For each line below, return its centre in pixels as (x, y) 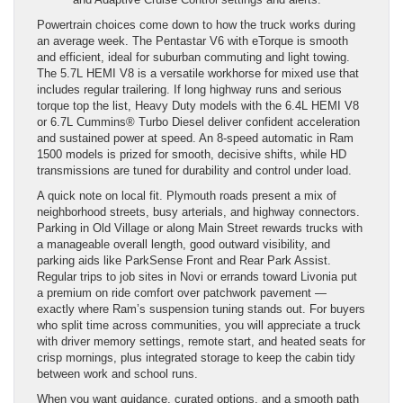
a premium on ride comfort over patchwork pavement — (182, 292)
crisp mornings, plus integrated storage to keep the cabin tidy (196, 357)
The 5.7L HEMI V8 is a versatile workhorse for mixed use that (198, 73)
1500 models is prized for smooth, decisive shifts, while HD (192, 154)
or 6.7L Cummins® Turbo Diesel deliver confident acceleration (198, 121)
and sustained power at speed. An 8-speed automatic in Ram (195, 138)
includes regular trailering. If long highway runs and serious (189, 89)
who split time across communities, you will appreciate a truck (199, 325)
